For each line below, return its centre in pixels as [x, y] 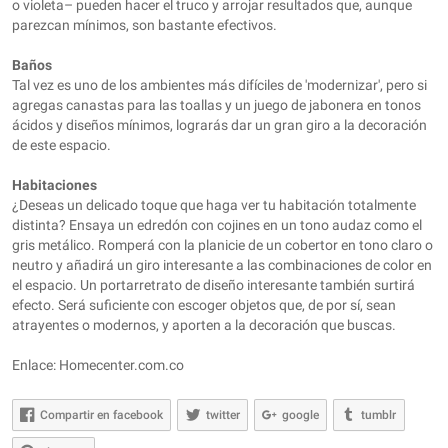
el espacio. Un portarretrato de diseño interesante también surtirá [213, 285]
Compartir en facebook [102, 414]
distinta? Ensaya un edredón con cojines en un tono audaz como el [217, 225]
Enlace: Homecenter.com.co [98, 365]
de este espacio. [61, 145]
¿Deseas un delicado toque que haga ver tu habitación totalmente [214, 205]
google [300, 414]
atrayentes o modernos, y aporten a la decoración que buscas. [204, 325]
